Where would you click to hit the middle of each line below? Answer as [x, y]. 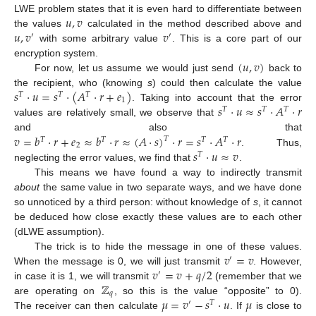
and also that [158, 127]
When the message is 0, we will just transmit [119, 261]
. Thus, [271, 142]
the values [40, 23]
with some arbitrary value [99, 38]
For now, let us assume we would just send [136, 67]
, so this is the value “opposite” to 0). [208, 290]
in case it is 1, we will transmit [84, 275]
